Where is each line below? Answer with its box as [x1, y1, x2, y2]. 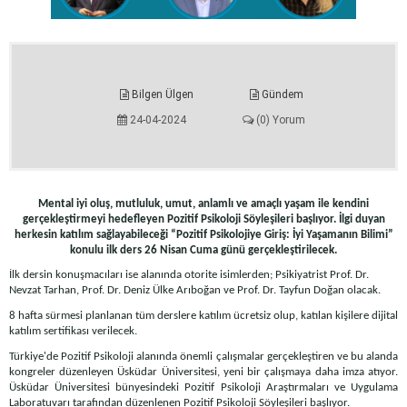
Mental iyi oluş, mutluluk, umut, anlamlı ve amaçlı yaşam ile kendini [38, 197, 369, 210]
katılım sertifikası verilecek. [9, 324, 137, 337]
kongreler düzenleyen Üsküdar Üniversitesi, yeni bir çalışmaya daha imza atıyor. [9, 365, 398, 378]
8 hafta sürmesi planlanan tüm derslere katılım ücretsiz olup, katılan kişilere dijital [9, 309, 398, 322]
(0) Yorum [253, 114, 305, 126]
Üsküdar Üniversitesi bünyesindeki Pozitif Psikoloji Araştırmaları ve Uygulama [9, 381, 398, 393]
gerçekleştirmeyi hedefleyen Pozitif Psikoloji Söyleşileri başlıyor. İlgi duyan [22, 213, 385, 225]
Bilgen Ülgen [128, 88, 194, 101]
